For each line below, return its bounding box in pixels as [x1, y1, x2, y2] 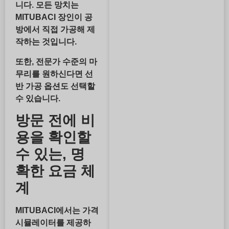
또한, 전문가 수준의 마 [15, 57, 97, 66]
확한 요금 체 [15, 163, 95, 179]
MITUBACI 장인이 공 [15, 13, 93, 22]
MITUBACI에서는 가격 [15, 205, 99, 215]
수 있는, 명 [15, 146, 85, 162]
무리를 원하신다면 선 [15, 69, 93, 78]
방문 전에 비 [15, 112, 95, 128]
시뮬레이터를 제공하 [15, 218, 91, 227]
